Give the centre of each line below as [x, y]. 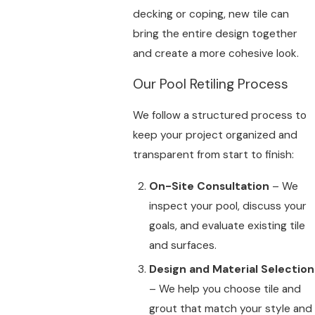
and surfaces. [182, 245]
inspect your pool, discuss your [227, 206]
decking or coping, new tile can [211, 14]
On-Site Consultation [209, 186]
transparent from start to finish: [213, 154]
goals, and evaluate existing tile [227, 225]
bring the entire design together [215, 33]
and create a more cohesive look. [216, 53]
